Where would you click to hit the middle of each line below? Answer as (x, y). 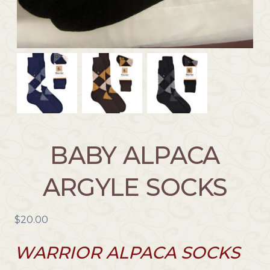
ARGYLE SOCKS (135, 187)
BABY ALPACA (135, 155)
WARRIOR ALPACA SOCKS (127, 253)
